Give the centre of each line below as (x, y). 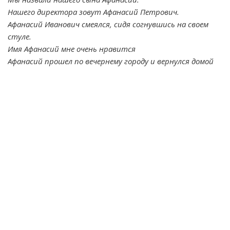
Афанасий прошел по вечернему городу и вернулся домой (111, 61)
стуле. (20, 36)
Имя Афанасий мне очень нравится (72, 49)
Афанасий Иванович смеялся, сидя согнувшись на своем (108, 24)
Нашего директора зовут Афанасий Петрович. (93, 12)
